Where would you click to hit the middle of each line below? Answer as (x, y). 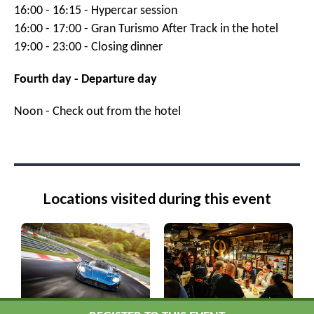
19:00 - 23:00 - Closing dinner (88, 48)
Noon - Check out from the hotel (97, 112)
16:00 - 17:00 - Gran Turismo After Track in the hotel (146, 29)
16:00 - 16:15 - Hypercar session (96, 11)
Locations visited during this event (157, 198)
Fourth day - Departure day (86, 80)
